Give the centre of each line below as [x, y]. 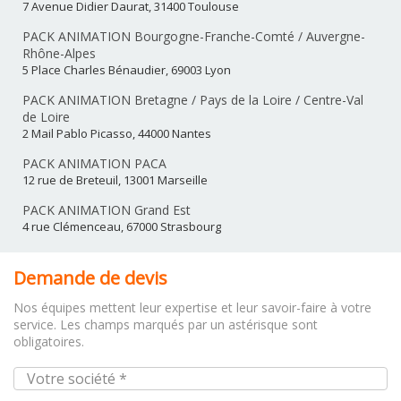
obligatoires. [49, 342]
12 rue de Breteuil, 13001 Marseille [115, 180]
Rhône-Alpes [59, 54]
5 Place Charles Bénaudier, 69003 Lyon [127, 70]
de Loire [46, 117]
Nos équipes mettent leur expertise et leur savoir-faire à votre [192, 308]
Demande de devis [90, 278]
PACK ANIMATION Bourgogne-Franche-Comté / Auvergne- [194, 37]
